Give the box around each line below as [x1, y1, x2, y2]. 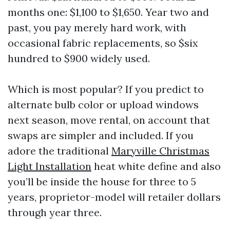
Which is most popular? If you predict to [8, 83, 204, 96]
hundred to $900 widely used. [8, 52, 150, 65]
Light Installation [8, 160, 91, 173]
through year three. [8, 206, 102, 219]
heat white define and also [91, 160, 221, 173]
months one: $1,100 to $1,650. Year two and [8, 6, 209, 19]
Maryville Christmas [111, 144, 209, 158]
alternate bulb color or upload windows [8, 98, 199, 111]
